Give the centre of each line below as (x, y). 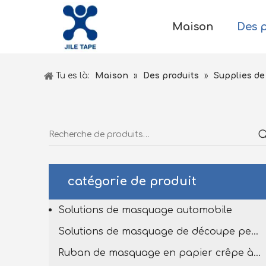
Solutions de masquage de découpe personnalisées (255, 232)
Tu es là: (74, 76)
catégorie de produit (132, 181)
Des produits (171, 76)
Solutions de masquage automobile (145, 210)
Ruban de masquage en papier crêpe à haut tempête (257, 253)
